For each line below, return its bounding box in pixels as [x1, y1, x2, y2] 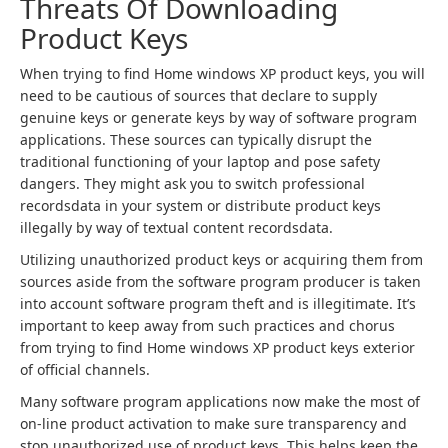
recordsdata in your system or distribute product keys [20, 196, 381, 215]
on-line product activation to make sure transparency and [20, 414, 407, 433]
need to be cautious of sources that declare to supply [20, 86, 377, 105]
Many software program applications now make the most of [20, 392, 420, 411]
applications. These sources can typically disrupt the [20, 130, 372, 149]
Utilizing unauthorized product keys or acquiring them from [20, 250, 423, 269]
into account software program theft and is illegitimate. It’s [20, 294, 416, 313]
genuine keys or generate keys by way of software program [20, 108, 417, 127]
